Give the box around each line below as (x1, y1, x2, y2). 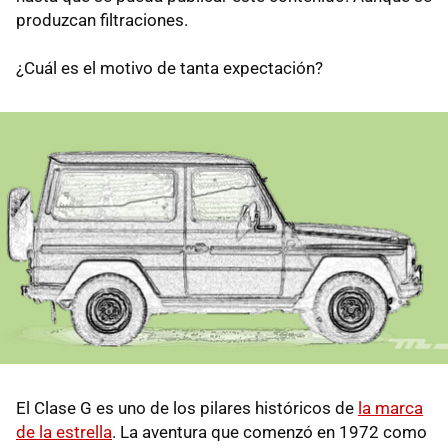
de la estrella (16, 422, 112, 443)
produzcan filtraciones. (16, 10, 188, 31)
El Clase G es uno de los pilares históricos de (16, 398, 358, 419)
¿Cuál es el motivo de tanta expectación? (16, 58, 323, 79)
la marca (358, 398, 423, 419)
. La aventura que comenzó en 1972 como (112, 422, 427, 443)
